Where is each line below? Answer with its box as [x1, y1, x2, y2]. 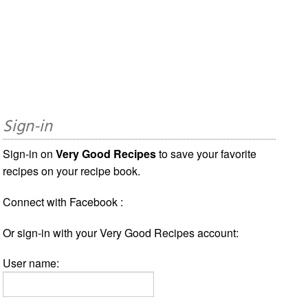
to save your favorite [156, 145, 257, 162]
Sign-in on [3, 145, 56, 162]
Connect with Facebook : [3, 193, 124, 210]
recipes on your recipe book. [3, 162, 141, 179]
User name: [3, 254, 60, 271]
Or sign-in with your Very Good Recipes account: [3, 224, 239, 241]
